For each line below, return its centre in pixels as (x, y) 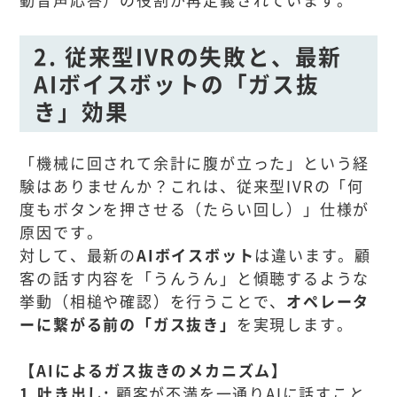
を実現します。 (295, 324)
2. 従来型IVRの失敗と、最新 (188, 55)
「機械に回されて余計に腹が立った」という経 (195, 163)
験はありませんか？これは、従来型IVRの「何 (192, 186)
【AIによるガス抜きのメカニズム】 (154, 370)
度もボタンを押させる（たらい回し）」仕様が (195, 209)
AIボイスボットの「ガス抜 (177, 83)
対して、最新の (78, 255)
